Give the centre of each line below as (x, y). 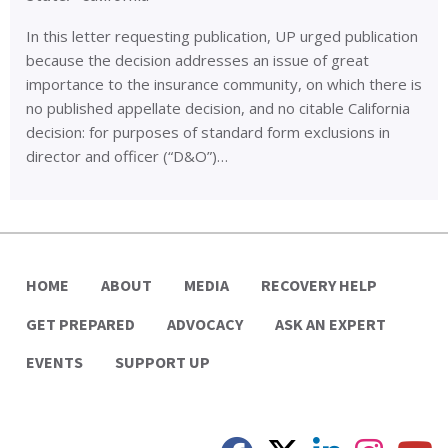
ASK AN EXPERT (330, 323)
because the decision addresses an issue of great (197, 60)
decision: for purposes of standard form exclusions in (208, 132)
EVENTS (54, 362)
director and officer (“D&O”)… (127, 156)
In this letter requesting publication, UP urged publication (222, 36)
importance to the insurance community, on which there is (224, 84)
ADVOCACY (205, 323)
